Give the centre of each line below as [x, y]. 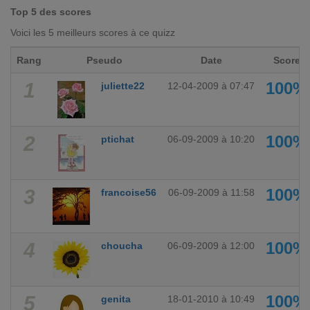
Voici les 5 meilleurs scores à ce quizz [93, 33]
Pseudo [104, 60]
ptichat [118, 139]
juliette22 [123, 86]
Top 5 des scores [51, 12]
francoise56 [129, 192]
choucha [122, 246]
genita [116, 299]
